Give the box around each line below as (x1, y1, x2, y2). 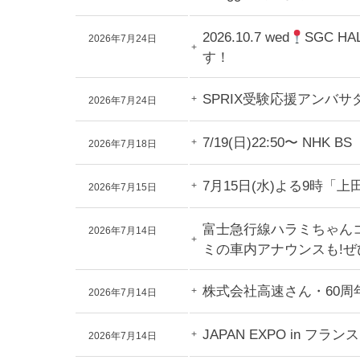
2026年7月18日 (88, 138, 157, 149)
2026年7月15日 (88, 182, 157, 193)
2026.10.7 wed (202, 30, 289, 45)
